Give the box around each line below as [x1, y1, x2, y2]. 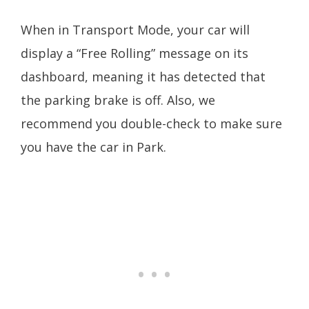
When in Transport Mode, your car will [21, 21, 250, 38]
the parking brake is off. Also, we [21, 91, 215, 108]
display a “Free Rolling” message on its [21, 44, 248, 61]
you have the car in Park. [21, 138, 173, 155]
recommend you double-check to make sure [21, 114, 282, 132]
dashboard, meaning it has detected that [21, 68, 266, 85]
